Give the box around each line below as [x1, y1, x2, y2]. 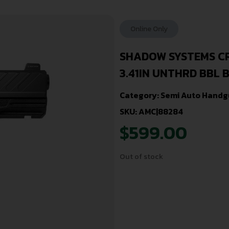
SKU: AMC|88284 [120, 105, 183, 118]
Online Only [130, 24, 168, 35]
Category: [120, 88, 161, 101]
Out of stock [120, 151, 163, 163]
